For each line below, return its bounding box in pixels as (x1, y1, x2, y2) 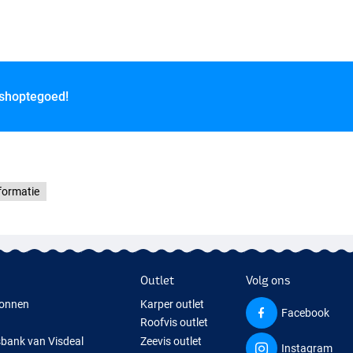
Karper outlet (140, 297, 205, 310)
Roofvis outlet (140, 316, 209, 329)
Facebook (281, 306, 330, 319)
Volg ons (246, 273, 291, 287)
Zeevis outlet (140, 334, 203, 347)
